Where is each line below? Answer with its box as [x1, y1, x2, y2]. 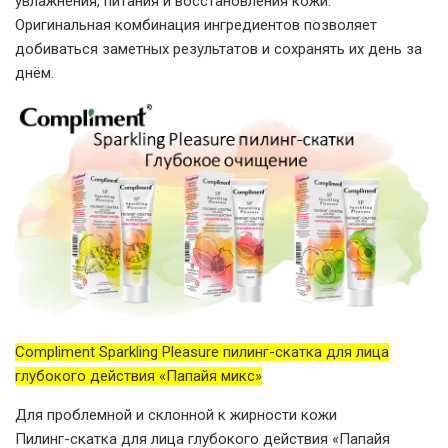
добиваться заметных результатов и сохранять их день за [15, 40, 422, 58]
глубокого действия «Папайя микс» [15, 366, 262, 385]
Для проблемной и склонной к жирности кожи [15, 405, 337, 424]
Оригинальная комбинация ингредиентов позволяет [15, 16, 377, 34]
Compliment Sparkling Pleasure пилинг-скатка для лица [15, 342, 389, 361]
